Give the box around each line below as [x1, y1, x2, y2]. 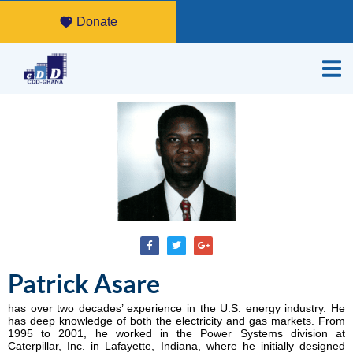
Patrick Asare [8, 267, 160, 299]
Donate [76, 14, 117, 28]
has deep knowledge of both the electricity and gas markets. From [8, 314, 345, 327]
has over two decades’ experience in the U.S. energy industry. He [8, 301, 345, 314]
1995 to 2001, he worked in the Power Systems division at [8, 326, 345, 340]
